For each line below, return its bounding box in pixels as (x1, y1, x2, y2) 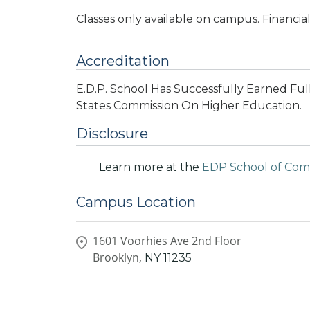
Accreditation (76, 52, 170, 69)
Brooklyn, (93, 250, 142, 266)
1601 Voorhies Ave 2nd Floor (93, 233, 241, 249)
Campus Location (76, 193, 196, 210)
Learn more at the (99, 160, 202, 174)
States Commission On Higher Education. (76, 98, 302, 112)
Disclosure (76, 125, 148, 142)
